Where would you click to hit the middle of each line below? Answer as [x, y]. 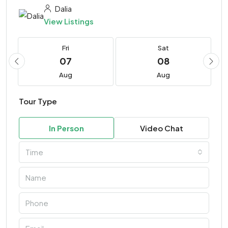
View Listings [69, 21]
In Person [66, 128]
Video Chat [162, 128]
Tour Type [38, 101]
